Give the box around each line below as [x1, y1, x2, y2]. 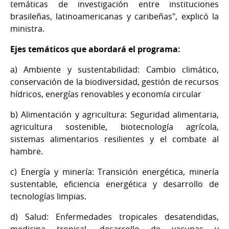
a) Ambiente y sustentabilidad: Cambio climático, [10, 63, 219, 75]
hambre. [10, 145, 43, 157]
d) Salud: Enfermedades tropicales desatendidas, [10, 211, 219, 222]
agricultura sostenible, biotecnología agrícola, [10, 121, 219, 132]
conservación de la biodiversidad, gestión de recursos [10, 76, 219, 87]
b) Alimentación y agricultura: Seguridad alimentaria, [10, 108, 219, 120]
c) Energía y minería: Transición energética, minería [10, 166, 219, 177]
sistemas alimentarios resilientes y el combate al [10, 133, 219, 145]
